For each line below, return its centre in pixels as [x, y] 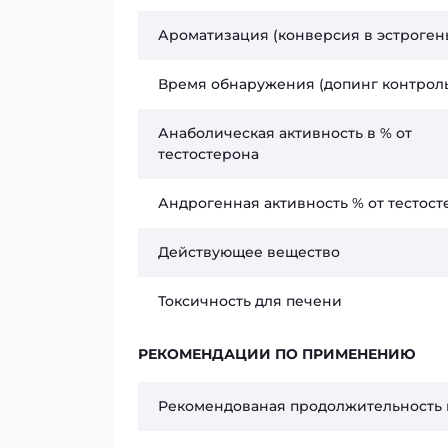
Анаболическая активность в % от [285, 133]
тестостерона [208, 154]
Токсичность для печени [250, 301]
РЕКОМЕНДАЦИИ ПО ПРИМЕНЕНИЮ [277, 354]
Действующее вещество [249, 252]
